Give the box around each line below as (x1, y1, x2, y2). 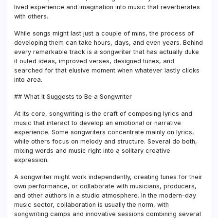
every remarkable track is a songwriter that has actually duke (14, 48, 199, 55)
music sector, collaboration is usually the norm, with (14, 200, 169, 208)
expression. (14, 156, 49, 163)
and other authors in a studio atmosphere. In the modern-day (14, 191, 196, 199)
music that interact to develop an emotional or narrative (14, 119, 181, 127)
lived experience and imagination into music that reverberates (14, 3, 200, 11)
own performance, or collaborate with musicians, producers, (14, 182, 197, 190)
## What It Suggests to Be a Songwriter (14, 92, 132, 100)
